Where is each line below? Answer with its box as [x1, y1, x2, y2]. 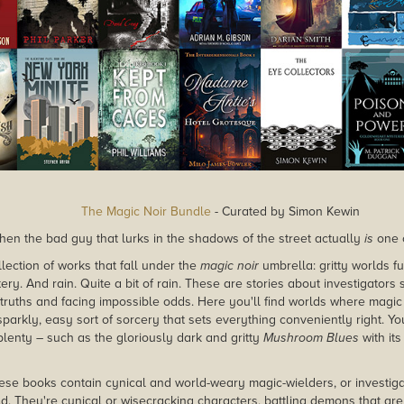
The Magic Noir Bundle [80, 204, 211, 220]
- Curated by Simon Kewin [210, 204, 360, 220]
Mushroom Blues [263, 330, 359, 346]
